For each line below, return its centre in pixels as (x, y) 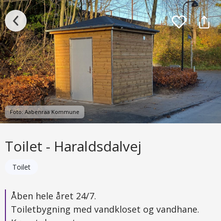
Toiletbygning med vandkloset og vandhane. (105, 209)
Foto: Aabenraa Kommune (45, 112)
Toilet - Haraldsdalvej (73, 146)
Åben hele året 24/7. (54, 196)
